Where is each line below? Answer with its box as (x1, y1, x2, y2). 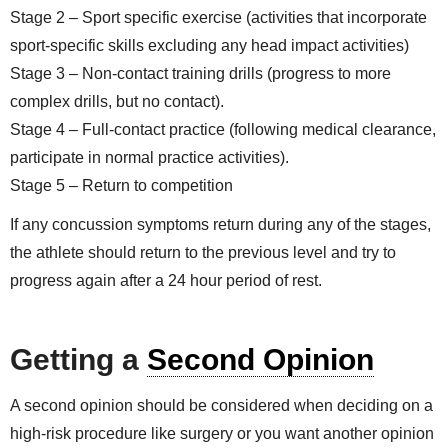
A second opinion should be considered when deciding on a (10, 397, 433, 415)
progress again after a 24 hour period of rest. (10, 271, 322, 289)
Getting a (10, 343, 147, 377)
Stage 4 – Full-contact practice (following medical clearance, (10, 121, 436, 139)
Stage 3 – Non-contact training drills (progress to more (10, 65, 391, 83)
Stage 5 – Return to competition (10, 177, 233, 195)
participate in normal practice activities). (10, 149, 289, 167)
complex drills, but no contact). (10, 93, 224, 111)
